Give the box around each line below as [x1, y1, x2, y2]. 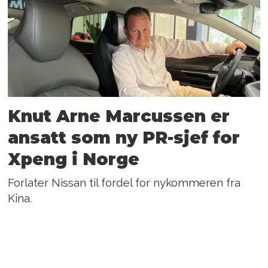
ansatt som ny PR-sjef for [8, 127, 240, 148]
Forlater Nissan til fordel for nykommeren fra [8, 175, 241, 189]
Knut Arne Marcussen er [8, 106, 230, 127]
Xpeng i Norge [8, 149, 140, 170]
